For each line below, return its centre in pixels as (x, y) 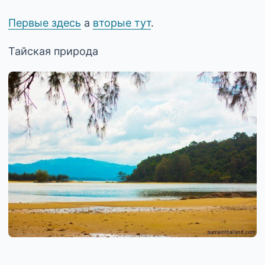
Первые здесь (45, 23)
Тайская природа (53, 51)
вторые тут (122, 23)
